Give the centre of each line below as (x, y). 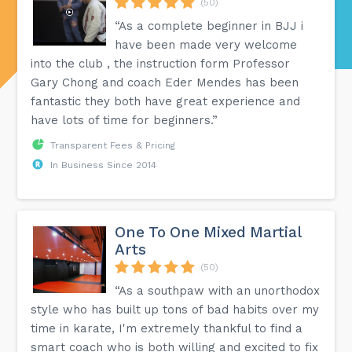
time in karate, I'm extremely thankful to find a (167, 328)
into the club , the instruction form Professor (161, 63)
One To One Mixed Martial (208, 232)
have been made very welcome (206, 44)
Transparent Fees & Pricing (113, 145)
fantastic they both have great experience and (166, 101)
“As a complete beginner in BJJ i (209, 26)
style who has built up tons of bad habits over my (175, 309)
